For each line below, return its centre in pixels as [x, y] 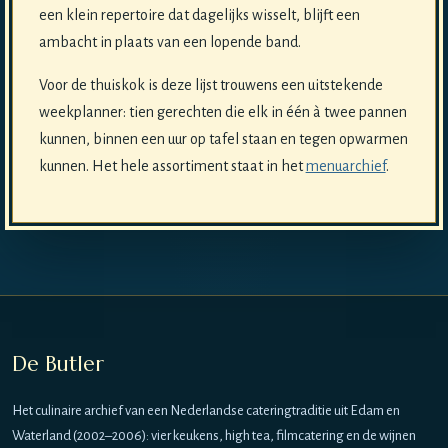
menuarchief [345, 166]
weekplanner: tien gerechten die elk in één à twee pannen [222, 112]
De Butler [58, 364]
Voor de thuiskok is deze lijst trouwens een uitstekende [210, 85]
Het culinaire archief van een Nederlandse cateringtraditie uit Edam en [206, 411]
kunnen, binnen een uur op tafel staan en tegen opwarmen [223, 139]
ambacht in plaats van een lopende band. [169, 42]
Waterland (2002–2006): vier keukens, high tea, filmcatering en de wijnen [214, 436]
